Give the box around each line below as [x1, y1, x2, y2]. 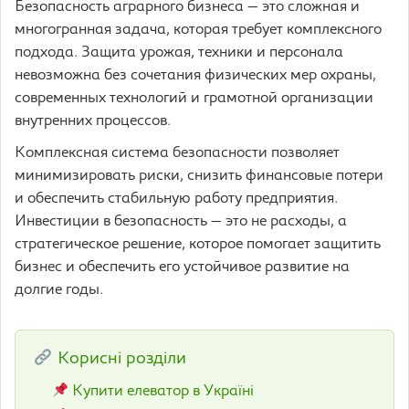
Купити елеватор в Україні [72, 384, 255, 400]
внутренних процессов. [15, 114, 171, 129]
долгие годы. [15, 283, 103, 298]
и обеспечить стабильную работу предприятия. [15, 192, 338, 206]
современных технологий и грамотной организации [15, 91, 373, 106]
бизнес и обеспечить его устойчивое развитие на [15, 260, 350, 275]
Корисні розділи [52, 351, 186, 369]
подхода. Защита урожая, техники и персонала [15, 46, 343, 60]
